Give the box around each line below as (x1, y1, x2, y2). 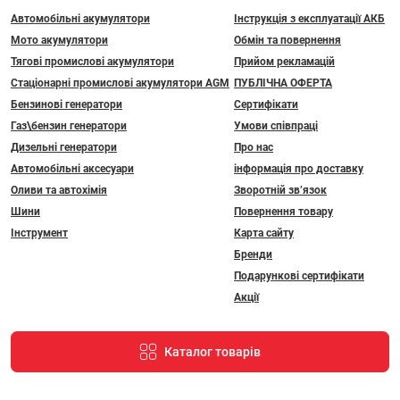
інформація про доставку (234, 162, 363, 176)
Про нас (234, 141, 273, 154)
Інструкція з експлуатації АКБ (234, 12, 385, 26)
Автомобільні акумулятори (11, 12, 150, 26)
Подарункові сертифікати (234, 270, 364, 283)
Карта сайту (234, 227, 294, 240)
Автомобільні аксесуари (11, 162, 134, 176)
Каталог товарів (164, 345, 261, 360)
